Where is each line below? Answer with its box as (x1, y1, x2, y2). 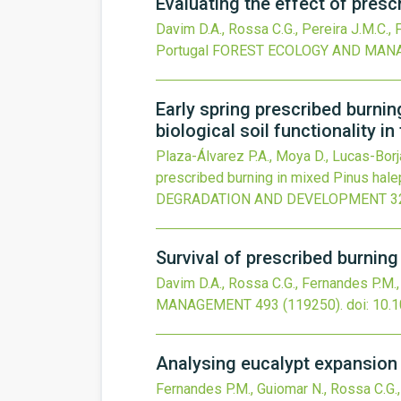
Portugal (156, 42, 209, 59)
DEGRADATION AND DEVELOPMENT (156, 191, 387, 208)
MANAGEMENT (156, 296, 252, 313)
